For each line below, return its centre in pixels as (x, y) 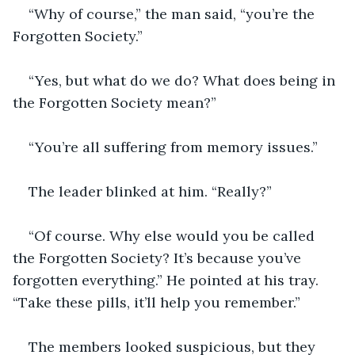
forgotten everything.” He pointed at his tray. (168, 280)
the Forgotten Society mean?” (115, 102)
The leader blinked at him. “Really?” (150, 191)
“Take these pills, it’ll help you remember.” (157, 302)
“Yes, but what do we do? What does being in (184, 80)
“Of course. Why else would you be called (174, 235)
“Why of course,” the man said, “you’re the (174, 13)
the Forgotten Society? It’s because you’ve (159, 258)
